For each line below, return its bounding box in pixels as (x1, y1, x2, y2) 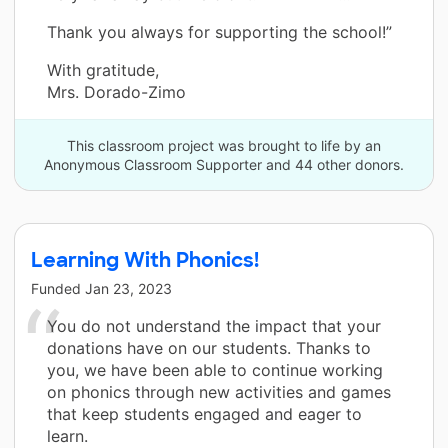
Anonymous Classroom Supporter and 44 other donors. (44, 155, 404, 173)
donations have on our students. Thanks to (47, 337, 371, 358)
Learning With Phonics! (31, 246, 259, 273)
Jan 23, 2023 (85, 279, 172, 297)
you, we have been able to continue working (47, 359, 383, 380)
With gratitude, (47, 59, 159, 80)
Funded (31, 279, 85, 297)
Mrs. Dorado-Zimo (47, 81, 186, 102)
